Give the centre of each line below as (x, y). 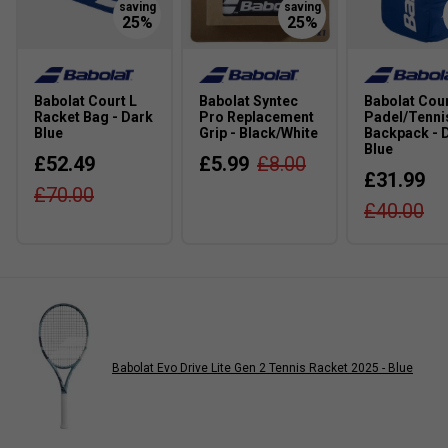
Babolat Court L (85, 101)
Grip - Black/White (258, 133)
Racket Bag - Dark (93, 117)
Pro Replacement (256, 117)
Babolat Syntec (248, 101)
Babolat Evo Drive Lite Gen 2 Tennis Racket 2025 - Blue (262, 367)
